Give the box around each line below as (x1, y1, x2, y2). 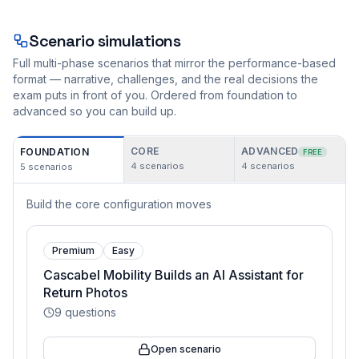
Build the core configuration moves (26, 197, 212, 211)
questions (62, 305, 116, 319)
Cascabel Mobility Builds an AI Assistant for (43, 267, 304, 283)
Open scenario (151, 343, 221, 355)
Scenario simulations (29, 30, 180, 51)
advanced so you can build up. (13, 104, 176, 118)
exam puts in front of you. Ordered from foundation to (13, 88, 297, 102)
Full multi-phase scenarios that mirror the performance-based (13, 56, 336, 70)
